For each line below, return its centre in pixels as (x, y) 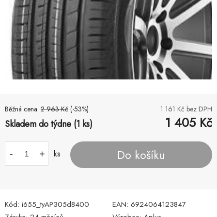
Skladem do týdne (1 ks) (49, 124)
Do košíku (141, 155)
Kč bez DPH (194, 109)
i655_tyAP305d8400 (55, 205)
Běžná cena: (23, 109)
